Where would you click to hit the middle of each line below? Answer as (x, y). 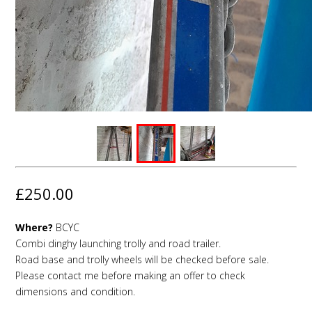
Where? (34, 228)
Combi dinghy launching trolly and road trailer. (118, 244)
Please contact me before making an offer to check (130, 276)
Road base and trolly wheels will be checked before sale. (142, 260)
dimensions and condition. (75, 292)
